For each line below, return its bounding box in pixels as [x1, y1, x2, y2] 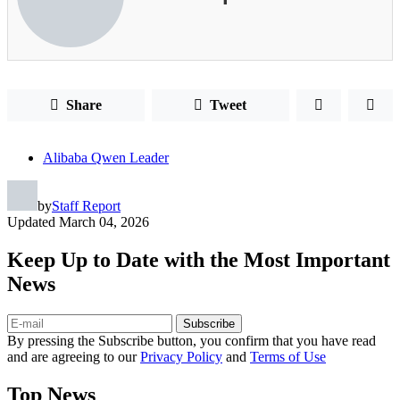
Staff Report [52, 197, 121, 213]
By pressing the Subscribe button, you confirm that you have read [7, 332, 376, 348]
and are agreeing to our [7, 348, 140, 364]
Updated [7, 213, 55, 229]
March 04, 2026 [59, 213, 149, 229]
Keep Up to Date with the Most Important [7, 247, 390, 271]
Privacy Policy [140, 348, 222, 364]
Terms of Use [250, 348, 326, 364]
